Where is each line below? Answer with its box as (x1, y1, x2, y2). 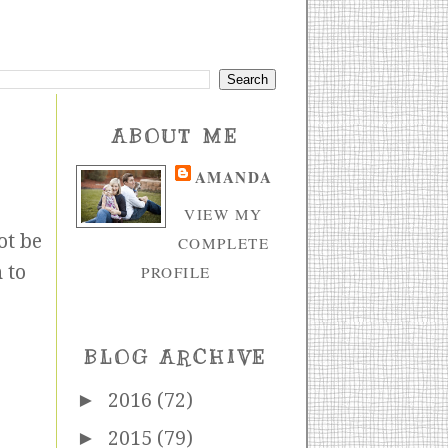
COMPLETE (177, 232, 270, 253)
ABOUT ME (111, 124, 241, 150)
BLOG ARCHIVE (83, 345, 269, 370)
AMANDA (194, 165, 273, 188)
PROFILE (141, 261, 211, 282)
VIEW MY (184, 203, 263, 224)
